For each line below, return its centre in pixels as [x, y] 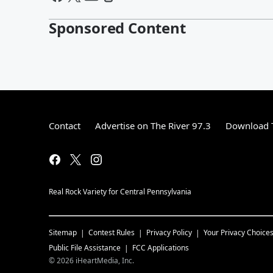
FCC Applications [161, 248]
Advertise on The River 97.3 [153, 126]
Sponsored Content [117, 28]
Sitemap [63, 232]
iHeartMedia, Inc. [105, 261]
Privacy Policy [169, 232]
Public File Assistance [85, 248]
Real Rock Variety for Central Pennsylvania [120, 192]
